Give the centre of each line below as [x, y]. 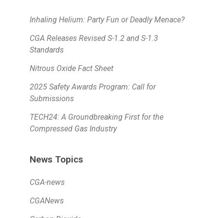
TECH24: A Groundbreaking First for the [97, 117]
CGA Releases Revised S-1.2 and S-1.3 [94, 38]
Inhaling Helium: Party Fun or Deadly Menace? [107, 19]
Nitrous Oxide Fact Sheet [72, 68]
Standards [47, 50]
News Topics [56, 159]
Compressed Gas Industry [73, 128]
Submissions [52, 98]
